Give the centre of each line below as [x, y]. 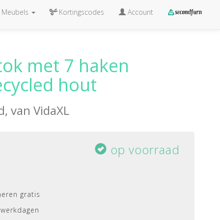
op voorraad [143, 150]
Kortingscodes [81, 12]
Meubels [15, 12]
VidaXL [51, 110]
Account [139, 12]
